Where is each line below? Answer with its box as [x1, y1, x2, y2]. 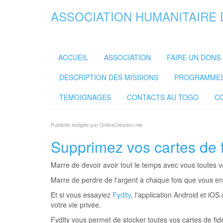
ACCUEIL [58, 52, 88, 62]
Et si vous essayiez [51, 190, 112, 200]
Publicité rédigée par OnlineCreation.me [51, 121, 142, 128]
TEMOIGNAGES [59, 92, 111, 102]
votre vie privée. [51, 200, 101, 210]
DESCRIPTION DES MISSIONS [59, 72, 158, 82]
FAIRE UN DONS [167, 52, 221, 62]
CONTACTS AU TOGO [127, 92, 199, 102]
